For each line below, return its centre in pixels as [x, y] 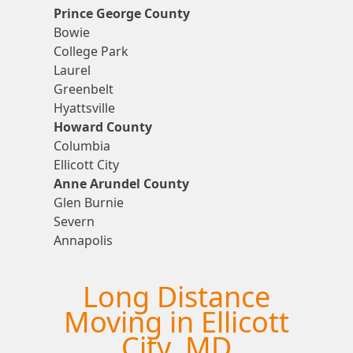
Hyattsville [84, 108]
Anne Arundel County [121, 183]
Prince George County [121, 13]
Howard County [102, 126]
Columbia [82, 145]
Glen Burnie [88, 202]
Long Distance [176, 297]
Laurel [72, 70]
